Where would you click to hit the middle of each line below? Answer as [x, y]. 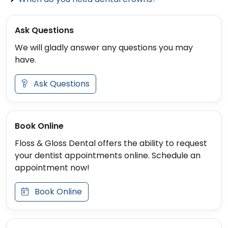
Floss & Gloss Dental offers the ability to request [111, 144]
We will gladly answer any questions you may [104, 48]
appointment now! [52, 168]
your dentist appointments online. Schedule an [108, 156]
